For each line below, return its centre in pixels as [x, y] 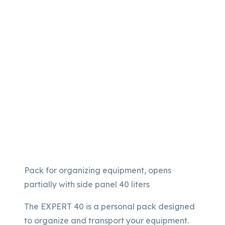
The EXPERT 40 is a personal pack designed [109, 207]
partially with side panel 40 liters [87, 185]
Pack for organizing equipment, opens [98, 171]
